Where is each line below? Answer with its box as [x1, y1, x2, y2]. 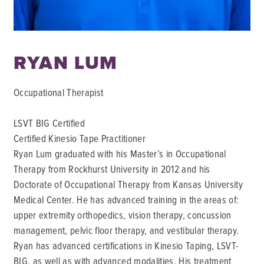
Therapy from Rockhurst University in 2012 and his [14, 162, 210, 176]
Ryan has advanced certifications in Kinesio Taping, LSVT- [14, 239, 239, 252]
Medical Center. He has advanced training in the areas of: [14, 193, 239, 206]
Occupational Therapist [14, 85, 104, 99]
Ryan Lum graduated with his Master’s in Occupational [14, 147, 226, 160]
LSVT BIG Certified [14, 116, 85, 130]
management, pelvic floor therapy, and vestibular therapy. [14, 223, 239, 237]
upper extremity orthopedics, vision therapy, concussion [14, 208, 232, 222]
